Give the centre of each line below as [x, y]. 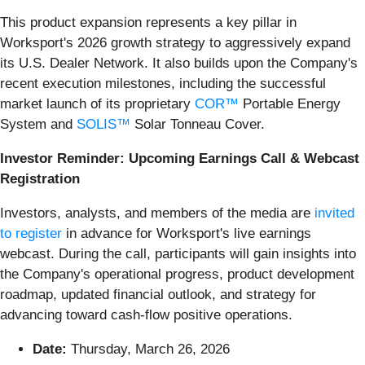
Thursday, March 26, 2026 [148, 349]
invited [334, 213]
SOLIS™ [103, 124]
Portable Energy [290, 103]
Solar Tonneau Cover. [198, 124]
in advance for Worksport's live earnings [187, 233]
